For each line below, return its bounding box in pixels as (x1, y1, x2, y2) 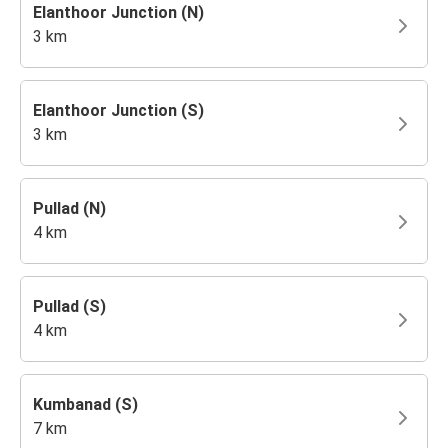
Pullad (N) (33, 198, 106, 218)
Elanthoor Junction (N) (33, 2, 204, 22)
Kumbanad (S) (33, 394, 138, 414)
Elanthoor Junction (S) (33, 100, 204, 120)
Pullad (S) (33, 296, 106, 316)
